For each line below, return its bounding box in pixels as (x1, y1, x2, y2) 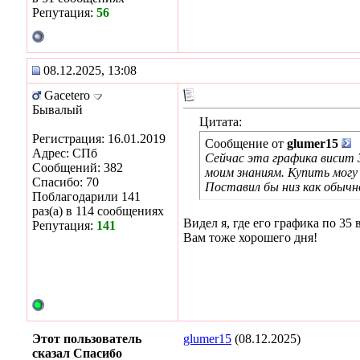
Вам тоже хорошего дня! (183, 230, 317, 244)
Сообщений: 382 (32, 160, 123, 174)
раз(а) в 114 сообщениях (32, 203, 164, 218)
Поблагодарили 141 (32, 189, 141, 203)
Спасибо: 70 (32, 174, 99, 189)
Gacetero (44, 88, 90, 102)
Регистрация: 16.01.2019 (32, 131, 166, 145)
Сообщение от (205, 136, 287, 150)
